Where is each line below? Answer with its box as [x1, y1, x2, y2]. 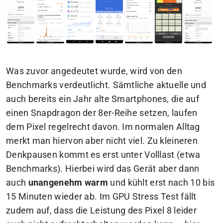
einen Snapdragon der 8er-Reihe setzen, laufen [6, 108, 198, 118]
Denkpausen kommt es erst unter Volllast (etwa [6, 149, 201, 160]
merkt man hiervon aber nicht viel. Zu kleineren [6, 135, 198, 146]
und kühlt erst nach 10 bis [108, 177, 215, 188]
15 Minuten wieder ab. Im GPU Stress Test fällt [6, 191, 197, 202]
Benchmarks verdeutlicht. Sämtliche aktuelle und [6, 80, 207, 90]
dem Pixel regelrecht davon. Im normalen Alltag [6, 121, 200, 132]
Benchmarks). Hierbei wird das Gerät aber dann [6, 163, 200, 174]
